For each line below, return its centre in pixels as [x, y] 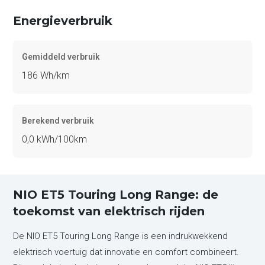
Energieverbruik [63, 20]
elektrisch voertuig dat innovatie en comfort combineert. [126, 252]
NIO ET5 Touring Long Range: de [116, 194]
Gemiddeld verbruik [61, 56]
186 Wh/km [46, 75]
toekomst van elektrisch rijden [109, 211]
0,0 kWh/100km [55, 139]
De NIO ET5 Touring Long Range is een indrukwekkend [121, 236]
